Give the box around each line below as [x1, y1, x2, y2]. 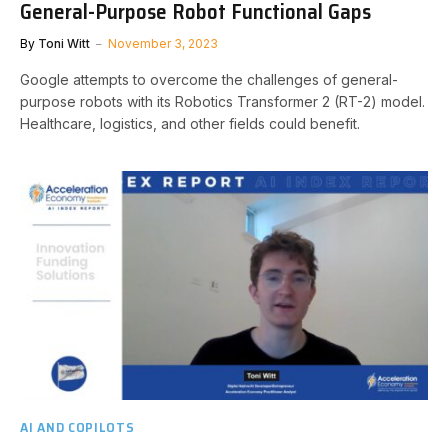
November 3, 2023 [108, 36, 218, 51]
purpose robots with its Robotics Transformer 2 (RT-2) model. [20, 93, 425, 110]
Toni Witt [38, 36, 90, 51]
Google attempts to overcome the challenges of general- [20, 71, 398, 88]
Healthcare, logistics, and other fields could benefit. [20, 115, 360, 132]
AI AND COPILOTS [20, 415, 135, 438]
